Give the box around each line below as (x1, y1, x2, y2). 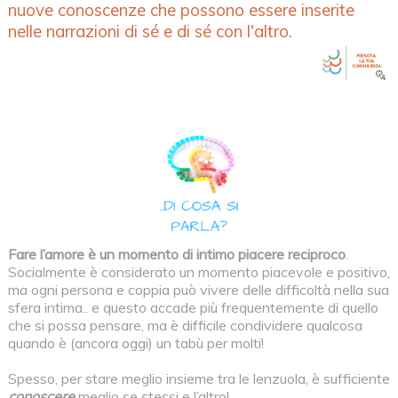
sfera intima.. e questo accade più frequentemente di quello (7, 298, 378, 316)
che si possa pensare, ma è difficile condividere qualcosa (7, 315, 362, 334)
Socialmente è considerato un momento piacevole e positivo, (7, 262, 390, 281)
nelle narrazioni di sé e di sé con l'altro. (7, 20, 292, 42)
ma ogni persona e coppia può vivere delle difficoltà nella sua (7, 280, 389, 298)
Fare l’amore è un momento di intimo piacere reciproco (7, 244, 346, 263)
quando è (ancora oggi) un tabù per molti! (7, 333, 264, 352)
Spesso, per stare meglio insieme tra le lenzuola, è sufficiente (7, 369, 390, 387)
